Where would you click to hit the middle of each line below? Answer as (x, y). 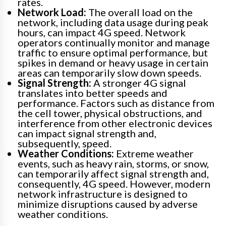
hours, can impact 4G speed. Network (102, 33)
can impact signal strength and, (87, 133)
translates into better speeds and (93, 93)
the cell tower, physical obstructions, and (110, 113)
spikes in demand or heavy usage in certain (113, 63)
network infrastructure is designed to (103, 194)
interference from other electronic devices (115, 123)
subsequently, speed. (65, 144)
